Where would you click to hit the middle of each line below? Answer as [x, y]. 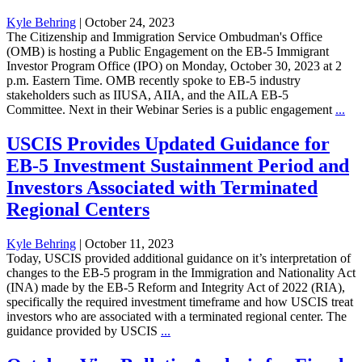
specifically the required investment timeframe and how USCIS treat [180, 301]
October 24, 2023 [130, 23]
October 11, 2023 [129, 243]
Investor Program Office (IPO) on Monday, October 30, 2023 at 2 [174, 66]
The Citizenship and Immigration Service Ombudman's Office [164, 37]
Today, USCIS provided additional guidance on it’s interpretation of [179, 258]
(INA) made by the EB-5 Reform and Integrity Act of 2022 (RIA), [176, 287]
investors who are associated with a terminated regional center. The [177, 316]
